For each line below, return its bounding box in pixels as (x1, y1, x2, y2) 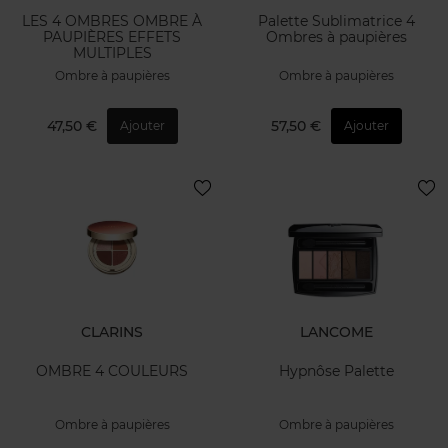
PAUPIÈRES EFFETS (43, 28, 181, 47)
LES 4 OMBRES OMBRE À (22, 12, 202, 31)
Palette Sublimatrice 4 (257, 12, 415, 31)
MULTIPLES (72, 44, 152, 63)
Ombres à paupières (265, 28, 407, 47)
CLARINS (81, 323, 143, 341)
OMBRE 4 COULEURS (36, 361, 188, 380)
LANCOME (299, 323, 373, 341)
